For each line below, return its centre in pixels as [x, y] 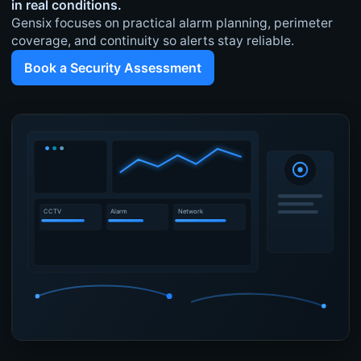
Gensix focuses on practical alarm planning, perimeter [172, 23]
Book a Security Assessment [112, 67]
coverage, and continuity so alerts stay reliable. [152, 41]
